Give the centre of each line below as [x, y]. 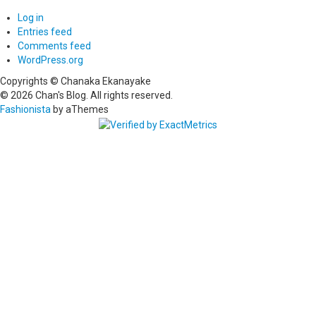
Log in [31, 18]
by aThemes [80, 110]
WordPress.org [50, 60]
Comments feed [54, 46]
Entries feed [45, 32]
